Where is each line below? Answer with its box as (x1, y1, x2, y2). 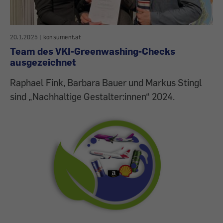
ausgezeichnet (10, 56, 76, 68)
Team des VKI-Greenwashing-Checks (10, 45, 175, 57)
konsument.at (43, 33, 81, 41)
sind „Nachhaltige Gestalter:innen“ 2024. (10, 90, 175, 102)
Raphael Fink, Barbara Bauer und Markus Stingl (10, 76, 202, 88)
